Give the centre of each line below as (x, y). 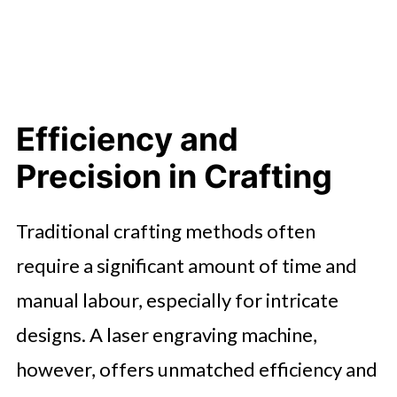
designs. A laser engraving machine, (166, 335)
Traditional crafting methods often (165, 231)
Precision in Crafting (174, 176)
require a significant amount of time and (186, 265)
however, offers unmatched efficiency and (196, 369)
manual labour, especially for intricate (177, 300)
